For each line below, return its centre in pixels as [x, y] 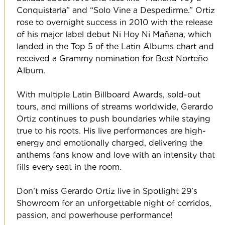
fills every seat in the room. [69, 167]
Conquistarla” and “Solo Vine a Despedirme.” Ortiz [116, 10]
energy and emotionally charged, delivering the [109, 143]
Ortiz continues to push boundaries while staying [113, 119]
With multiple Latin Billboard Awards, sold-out [108, 95]
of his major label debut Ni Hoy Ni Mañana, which [114, 34]
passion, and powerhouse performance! [94, 215]
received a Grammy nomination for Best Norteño [112, 59]
